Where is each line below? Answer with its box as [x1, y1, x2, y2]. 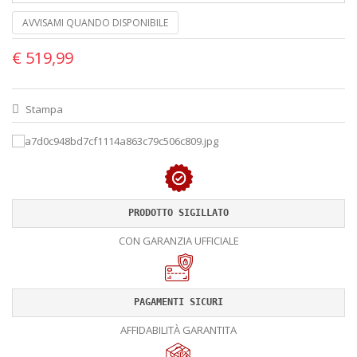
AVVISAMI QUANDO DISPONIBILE [22, 15, 168, 29]
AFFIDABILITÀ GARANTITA [120, 322, 237, 337]
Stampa [23, 101, 63, 116]
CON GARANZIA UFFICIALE [118, 233, 239, 248]
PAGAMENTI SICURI [134, 296, 223, 308]
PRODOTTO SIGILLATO [128, 207, 229, 219]
